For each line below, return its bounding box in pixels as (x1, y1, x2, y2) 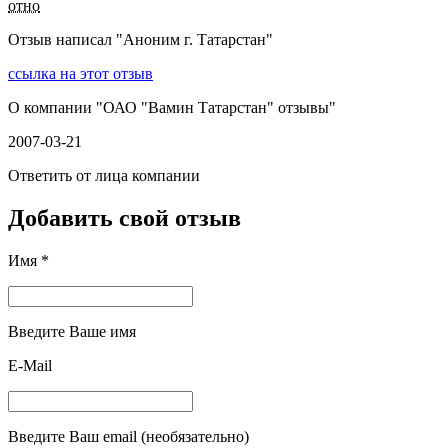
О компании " (8, 99, 103, 117)
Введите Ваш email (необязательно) (8, 428, 249, 446)
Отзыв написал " (8, 31, 123, 49)
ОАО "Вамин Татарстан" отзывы (103, 99, 329, 117)
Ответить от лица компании (8, 167, 200, 185)
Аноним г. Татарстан (123, 31, 266, 49)
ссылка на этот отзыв (8, 65, 153, 83)
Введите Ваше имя (8, 323, 136, 341)
